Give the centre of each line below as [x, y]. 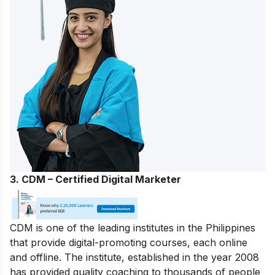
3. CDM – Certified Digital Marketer [95, 180]
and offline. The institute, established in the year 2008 [134, 258]
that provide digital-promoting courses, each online [129, 243]
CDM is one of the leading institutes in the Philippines [133, 228]
